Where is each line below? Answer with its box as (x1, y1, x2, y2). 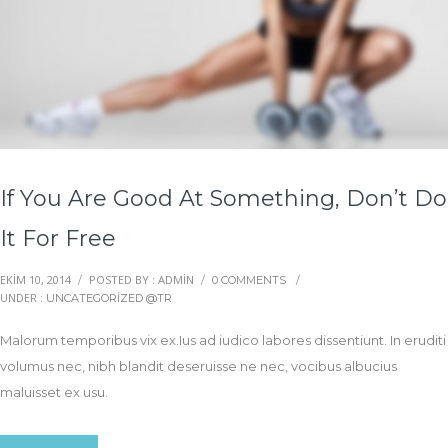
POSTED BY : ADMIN (89, 272, 194, 288)
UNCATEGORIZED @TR (46, 291, 172, 306)
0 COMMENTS (212, 273, 286, 288)
